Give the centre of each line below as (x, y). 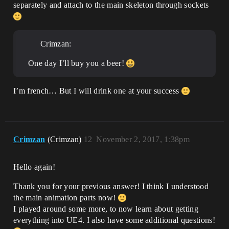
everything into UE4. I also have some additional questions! (114, 220)
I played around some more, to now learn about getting (106, 209)
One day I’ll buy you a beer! (77, 63)
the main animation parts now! (66, 198)
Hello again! (34, 167)
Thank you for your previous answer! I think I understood (111, 186)
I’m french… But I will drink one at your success (97, 91)
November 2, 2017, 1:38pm (143, 139)
